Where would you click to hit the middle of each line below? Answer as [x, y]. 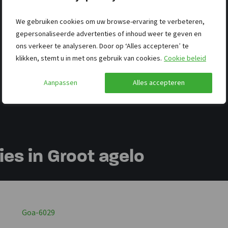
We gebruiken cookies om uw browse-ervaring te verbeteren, [110, 22]
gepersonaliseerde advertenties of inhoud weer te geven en [109, 34]
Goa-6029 [39, 212]
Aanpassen [60, 83]
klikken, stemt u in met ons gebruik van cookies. [90, 58]
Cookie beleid [185, 58]
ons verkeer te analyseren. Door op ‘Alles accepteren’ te [102, 46]
